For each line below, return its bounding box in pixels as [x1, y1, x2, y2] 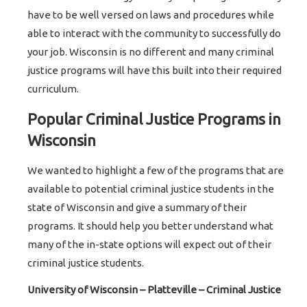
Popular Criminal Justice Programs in [27, 110, 282, 128]
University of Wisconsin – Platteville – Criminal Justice [27, 284, 282, 296]
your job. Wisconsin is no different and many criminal [27, 46, 275, 58]
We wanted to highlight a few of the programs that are [27, 164, 284, 177]
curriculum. [27, 83, 79, 95]
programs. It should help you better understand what [27, 220, 274, 232]
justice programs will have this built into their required [27, 64, 282, 77]
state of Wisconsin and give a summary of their [27, 201, 247, 214]
